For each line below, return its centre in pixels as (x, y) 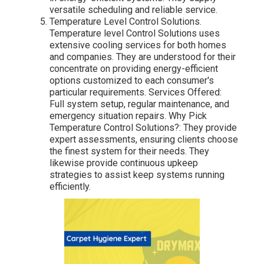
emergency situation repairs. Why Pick (128, 116)
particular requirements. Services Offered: (136, 93)
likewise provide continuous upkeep (124, 163)
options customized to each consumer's (132, 81)
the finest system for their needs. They (129, 151)
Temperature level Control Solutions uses (135, 34)
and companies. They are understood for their (143, 57)
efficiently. (70, 187)
